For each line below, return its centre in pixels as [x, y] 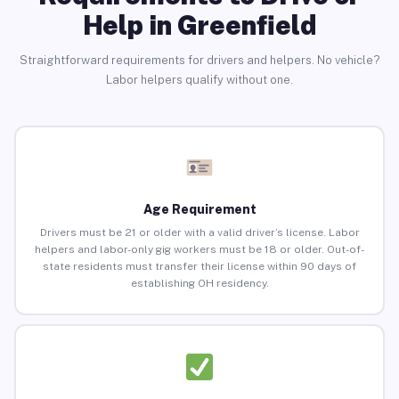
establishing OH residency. [199, 284]
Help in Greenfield [199, 24]
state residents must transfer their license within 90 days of [199, 267]
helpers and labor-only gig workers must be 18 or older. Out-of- [199, 250]
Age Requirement [199, 210]
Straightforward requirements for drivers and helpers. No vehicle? [199, 60]
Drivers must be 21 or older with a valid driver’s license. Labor [199, 233]
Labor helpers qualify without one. [199, 79]
